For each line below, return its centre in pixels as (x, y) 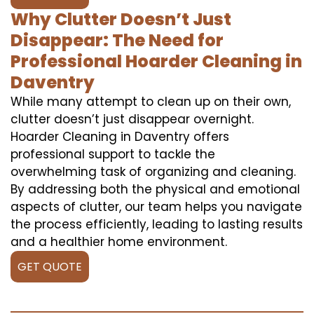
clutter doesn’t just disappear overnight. (132, 119)
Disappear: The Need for (117, 40)
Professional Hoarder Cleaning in (156, 61)
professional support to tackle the (113, 154)
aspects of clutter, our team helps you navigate (156, 206)
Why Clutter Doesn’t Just (121, 19)
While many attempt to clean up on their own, (151, 101)
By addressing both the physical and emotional (155, 189)
